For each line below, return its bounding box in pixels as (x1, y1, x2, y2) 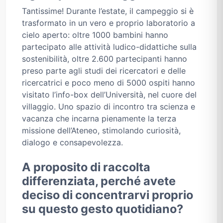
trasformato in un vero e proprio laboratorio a (22, 18, 195, 28)
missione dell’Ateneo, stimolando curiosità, (22, 125, 181, 136)
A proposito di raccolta (22, 160, 150, 175)
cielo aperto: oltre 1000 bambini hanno (22, 30, 168, 40)
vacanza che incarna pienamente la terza (22, 113, 176, 124)
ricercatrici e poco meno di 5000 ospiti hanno (22, 78, 195, 88)
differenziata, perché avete (22, 174, 176, 189)
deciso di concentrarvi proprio (22, 188, 193, 203)
